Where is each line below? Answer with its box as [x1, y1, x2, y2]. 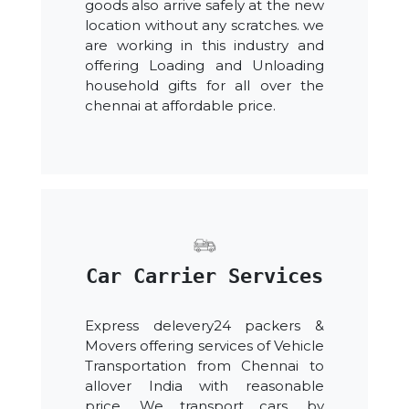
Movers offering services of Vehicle [85, 337, 324, 355]
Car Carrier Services [86, 265, 323, 288]
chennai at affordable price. [85, 97, 276, 115]
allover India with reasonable [85, 377, 324, 395]
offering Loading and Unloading [85, 57, 324, 75]
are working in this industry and [85, 37, 324, 55]
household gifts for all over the [85, 77, 324, 95]
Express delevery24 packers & [85, 317, 324, 335]
